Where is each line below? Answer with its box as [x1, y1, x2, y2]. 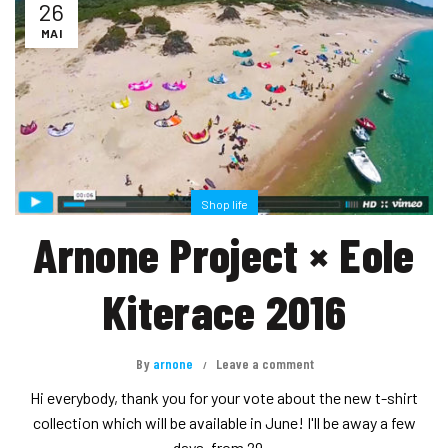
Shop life [200, 196, 248, 211]
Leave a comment [216, 354, 314, 372]
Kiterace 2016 [102, 281, 346, 340]
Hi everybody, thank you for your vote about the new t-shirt [30, 387, 418, 407]
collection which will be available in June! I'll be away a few [32, 412, 416, 432]
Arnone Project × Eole [33, 224, 415, 283]
